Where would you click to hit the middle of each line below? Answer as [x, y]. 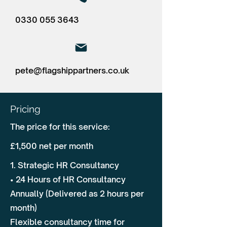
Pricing [25, 109]
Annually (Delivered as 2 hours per [77, 194]
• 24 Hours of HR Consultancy [68, 179]
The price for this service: [60, 127]
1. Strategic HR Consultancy [65, 165]
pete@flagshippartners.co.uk [72, 70]
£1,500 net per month [52, 146]
